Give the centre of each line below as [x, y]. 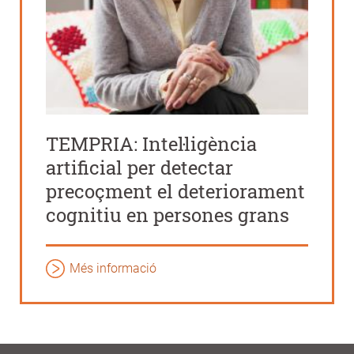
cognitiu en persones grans [168, 215]
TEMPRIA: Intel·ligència [151, 143]
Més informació [113, 268]
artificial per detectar [139, 167]
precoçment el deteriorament [175, 191]
